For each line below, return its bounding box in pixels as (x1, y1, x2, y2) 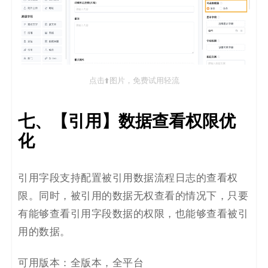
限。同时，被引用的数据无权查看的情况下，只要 (18, 191, 248, 202)
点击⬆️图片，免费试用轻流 (89, 77, 179, 86)
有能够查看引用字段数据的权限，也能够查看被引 (18, 209, 248, 220)
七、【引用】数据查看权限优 (18, 111, 236, 133)
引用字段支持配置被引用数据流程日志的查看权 (18, 173, 238, 184)
